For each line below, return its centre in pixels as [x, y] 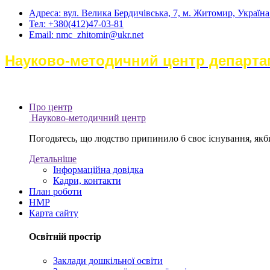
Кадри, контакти [87, 181]
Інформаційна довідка [98, 170]
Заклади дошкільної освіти [108, 260]
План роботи [55, 191]
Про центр [51, 107]
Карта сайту [54, 213]
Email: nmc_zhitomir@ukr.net [86, 35]
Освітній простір [65, 237]
